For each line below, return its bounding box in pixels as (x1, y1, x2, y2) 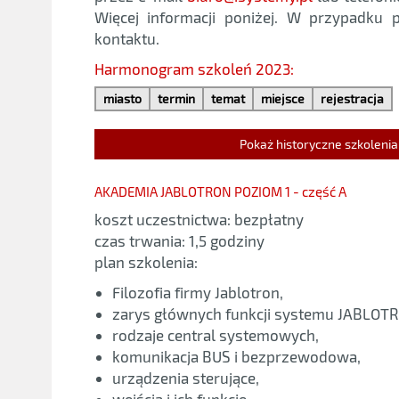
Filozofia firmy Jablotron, (111, 282, 283, 301)
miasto (102, 90, 142, 106)
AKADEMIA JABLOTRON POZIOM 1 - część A (94, 183, 346, 199)
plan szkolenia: (94, 252, 198, 271)
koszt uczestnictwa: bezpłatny (94, 209, 304, 228)
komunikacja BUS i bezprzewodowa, (111, 346, 361, 365)
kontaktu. (94, 28, 159, 47)
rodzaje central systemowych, (111, 325, 319, 344)
